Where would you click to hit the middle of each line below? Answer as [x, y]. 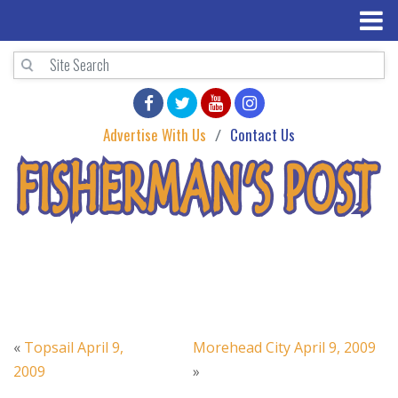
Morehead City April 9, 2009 [285, 347]
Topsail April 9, [74, 347]
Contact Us [263, 135]
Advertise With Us [155, 135]
